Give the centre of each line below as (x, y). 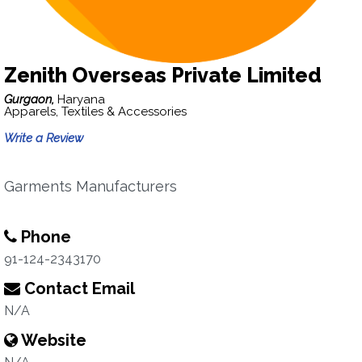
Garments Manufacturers (90, 186)
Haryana (81, 99)
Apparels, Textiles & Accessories (95, 112)
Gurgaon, (31, 99)
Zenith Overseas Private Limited (163, 75)
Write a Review (44, 138)
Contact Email (78, 288)
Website (52, 340)
